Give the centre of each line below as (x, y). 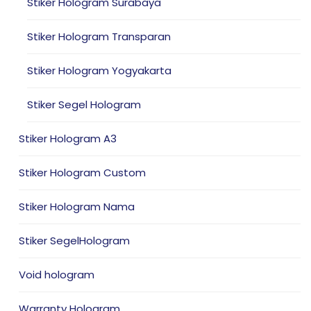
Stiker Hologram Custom (82, 172)
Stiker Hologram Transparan (99, 36)
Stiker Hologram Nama (77, 206)
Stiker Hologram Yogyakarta (99, 70)
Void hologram (57, 274)
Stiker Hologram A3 (68, 138)
